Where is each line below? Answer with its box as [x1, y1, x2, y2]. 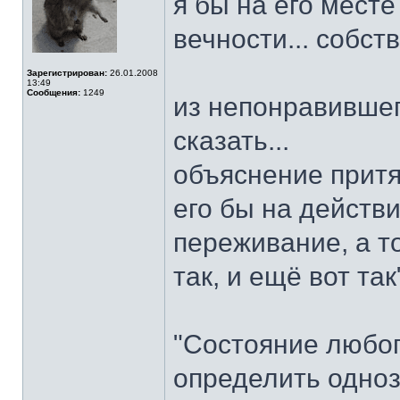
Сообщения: [27, 87, 80, 97]
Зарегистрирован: [27, 68, 107, 78]
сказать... [173, 126, 289, 155]
